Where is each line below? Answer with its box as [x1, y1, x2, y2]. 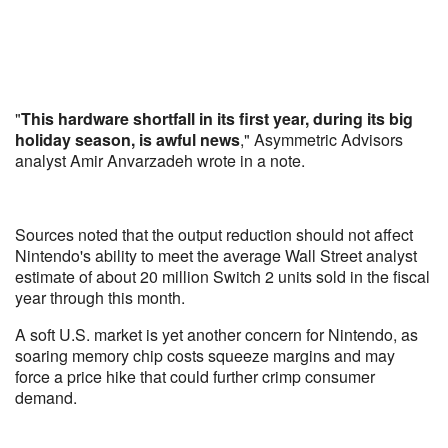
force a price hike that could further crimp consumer [15, 365, 375, 388]
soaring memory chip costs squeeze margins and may [15, 344, 395, 367]
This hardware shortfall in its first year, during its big [21, 107, 413, 130]
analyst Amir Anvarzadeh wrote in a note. [15, 149, 305, 172]
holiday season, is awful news [15, 128, 240, 151]
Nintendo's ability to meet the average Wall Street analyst [15, 244, 417, 267]
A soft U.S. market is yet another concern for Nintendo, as [15, 323, 418, 346]
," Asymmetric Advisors [240, 128, 403, 151]
